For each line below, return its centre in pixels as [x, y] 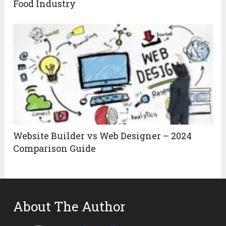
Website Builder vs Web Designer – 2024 [103, 135]
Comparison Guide [55, 148]
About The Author [70, 206]
